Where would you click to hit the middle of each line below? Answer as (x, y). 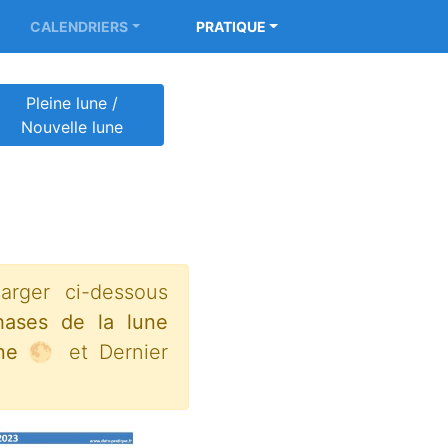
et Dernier (113, 352)
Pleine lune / (71, 103)
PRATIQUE (230, 26)
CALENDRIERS (78, 26)
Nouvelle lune (71, 127)
